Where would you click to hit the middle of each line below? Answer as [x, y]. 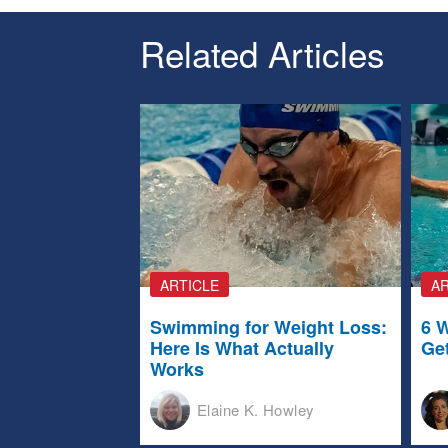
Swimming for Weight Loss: [268, 326]
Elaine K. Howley [256, 410]
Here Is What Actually [241, 347]
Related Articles [262, 53]
